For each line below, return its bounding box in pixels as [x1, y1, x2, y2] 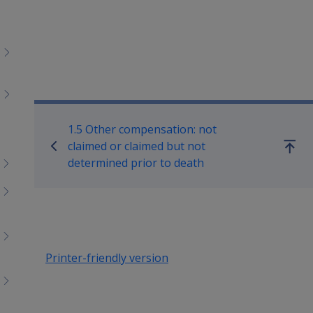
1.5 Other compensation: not [68, 121, 217, 137]
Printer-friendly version [45, 249, 168, 265]
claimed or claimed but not [68, 138, 205, 154]
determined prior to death [68, 154, 204, 170]
